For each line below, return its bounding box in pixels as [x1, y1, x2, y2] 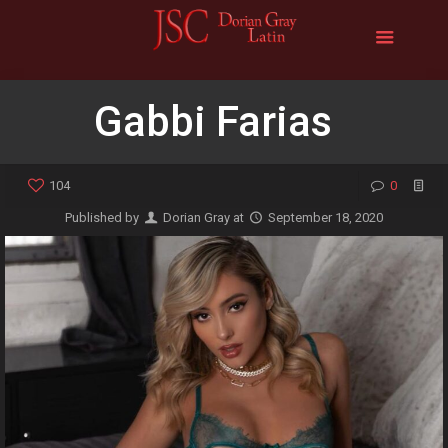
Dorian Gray [163, 210, 230, 225]
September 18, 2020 [268, 210, 384, 225]
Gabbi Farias [94, 97, 332, 146]
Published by [64, 210, 142, 225]
